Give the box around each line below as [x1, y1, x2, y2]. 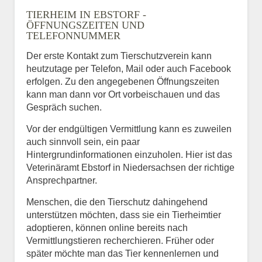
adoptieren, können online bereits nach [26, 222, 188, 233]
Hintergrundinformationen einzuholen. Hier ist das [26, 149, 232, 160]
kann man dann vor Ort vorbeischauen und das [26, 89, 220, 99]
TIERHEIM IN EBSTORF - [26, 8, 146, 20]
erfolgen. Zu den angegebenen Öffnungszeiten [26, 76, 219, 87]
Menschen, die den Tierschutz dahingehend [26, 196, 208, 207]
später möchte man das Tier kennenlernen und [26, 248, 219, 258]
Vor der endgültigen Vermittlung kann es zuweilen [26, 123, 232, 134]
